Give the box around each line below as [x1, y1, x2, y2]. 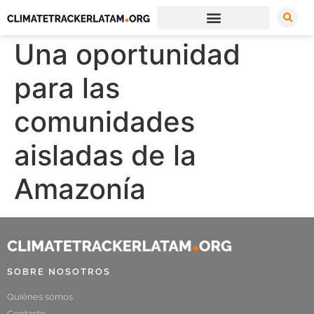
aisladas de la [14, 137, 196, 172]
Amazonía [14, 171, 146, 206]
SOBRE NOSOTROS [7, 266, 111, 278]
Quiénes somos [7, 292, 73, 303]
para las [14, 70, 120, 105]
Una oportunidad [14, 36, 240, 71]
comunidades [14, 104, 195, 139]
